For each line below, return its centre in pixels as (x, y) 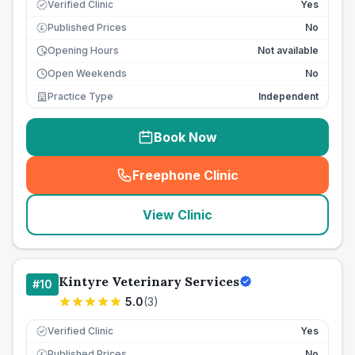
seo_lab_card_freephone (260, 183)
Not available (288, 50)
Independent (288, 96)
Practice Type (80, 96)
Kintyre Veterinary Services (149, 281)
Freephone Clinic (185, 175)
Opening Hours (83, 50)
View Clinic (177, 215)
